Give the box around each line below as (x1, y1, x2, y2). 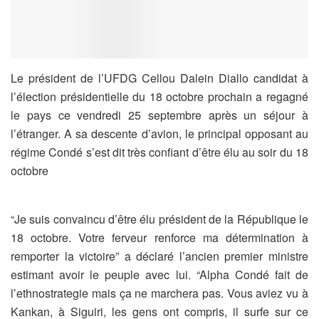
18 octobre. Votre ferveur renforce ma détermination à (11, 229, 308, 246)
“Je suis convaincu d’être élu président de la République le (11, 211, 308, 228)
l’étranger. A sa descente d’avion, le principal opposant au (11, 125, 308, 142)
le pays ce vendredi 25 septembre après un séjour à (11, 107, 308, 124)
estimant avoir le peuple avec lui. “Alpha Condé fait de (11, 266, 308, 283)
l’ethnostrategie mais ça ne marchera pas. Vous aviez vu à (11, 285, 308, 302)
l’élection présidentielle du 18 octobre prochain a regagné (11, 88, 308, 105)
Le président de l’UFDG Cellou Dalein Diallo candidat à (11, 70, 308, 87)
